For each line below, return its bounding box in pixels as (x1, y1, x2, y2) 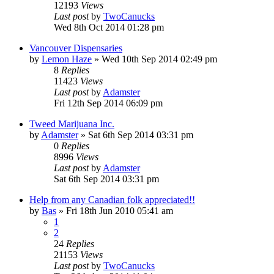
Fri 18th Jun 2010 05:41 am (66, 205, 173, 216)
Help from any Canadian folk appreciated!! (29, 194, 195, 205)
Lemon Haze (42, 53, 92, 64)
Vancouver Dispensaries (29, 42, 122, 53)
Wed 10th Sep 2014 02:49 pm (102, 53, 217, 64)
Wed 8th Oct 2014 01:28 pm (54, 21, 164, 32)
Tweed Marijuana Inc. (29, 118, 114, 129)
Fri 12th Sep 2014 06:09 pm (54, 97, 163, 108)
